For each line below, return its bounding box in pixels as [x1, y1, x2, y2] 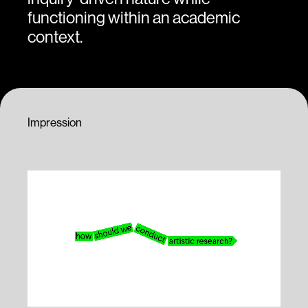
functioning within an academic [27, 8, 240, 27]
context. [27, 27, 82, 46]
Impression [27, 115, 82, 129]
